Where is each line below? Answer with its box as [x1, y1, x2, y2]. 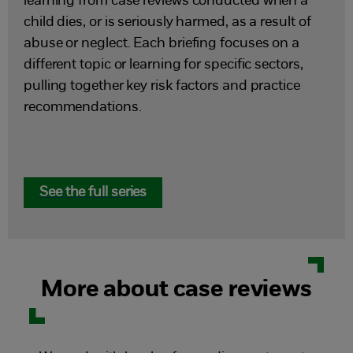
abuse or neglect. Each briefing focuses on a [24, 36, 300, 51]
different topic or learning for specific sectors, [24, 58, 303, 72]
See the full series [39, 185, 147, 200]
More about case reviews [41, 277, 312, 303]
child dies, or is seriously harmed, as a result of [24, 15, 311, 30]
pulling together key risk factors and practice [24, 79, 300, 94]
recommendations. [24, 100, 142, 115]
